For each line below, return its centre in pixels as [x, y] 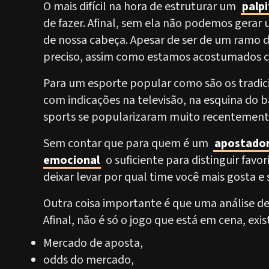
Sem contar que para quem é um [127, 144]
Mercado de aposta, [93, 243]
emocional [71, 160]
